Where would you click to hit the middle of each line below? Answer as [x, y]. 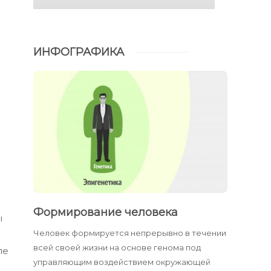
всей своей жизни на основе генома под [117, 248]
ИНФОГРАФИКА [79, 52]
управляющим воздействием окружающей [122, 262]
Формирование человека [107, 213]
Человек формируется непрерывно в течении [130, 233]
